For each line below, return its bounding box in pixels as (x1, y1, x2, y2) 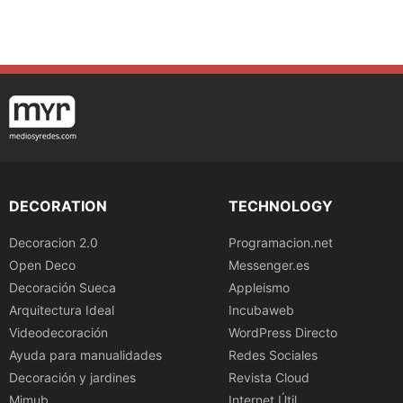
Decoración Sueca (9, 279, 116, 295)
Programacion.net (228, 234, 333, 250)
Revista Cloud (228, 369, 309, 385)
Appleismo (228, 279, 290, 295)
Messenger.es (228, 256, 309, 273)
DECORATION (9, 196, 107, 215)
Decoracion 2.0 (9, 234, 98, 250)
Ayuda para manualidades (9, 346, 162, 363)
